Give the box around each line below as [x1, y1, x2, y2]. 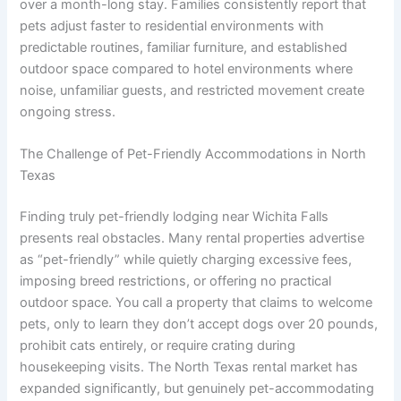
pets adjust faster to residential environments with [20, 17, 325, 34]
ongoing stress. [20, 103, 116, 120]
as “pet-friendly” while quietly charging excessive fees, [20, 252, 353, 269]
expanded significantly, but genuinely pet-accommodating [20, 380, 375, 397]
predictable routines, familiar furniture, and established [20, 38, 348, 55]
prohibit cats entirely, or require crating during [20, 337, 296, 354]
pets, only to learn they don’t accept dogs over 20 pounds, [20, 316, 379, 333]
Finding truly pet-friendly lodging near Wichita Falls [20, 209, 329, 226]
